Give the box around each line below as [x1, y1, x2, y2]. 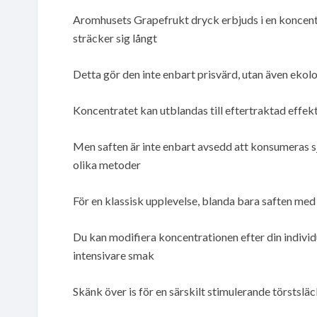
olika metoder [73, 157, 141, 171]
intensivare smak [73, 248, 154, 262]
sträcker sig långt [73, 30, 157, 45]
